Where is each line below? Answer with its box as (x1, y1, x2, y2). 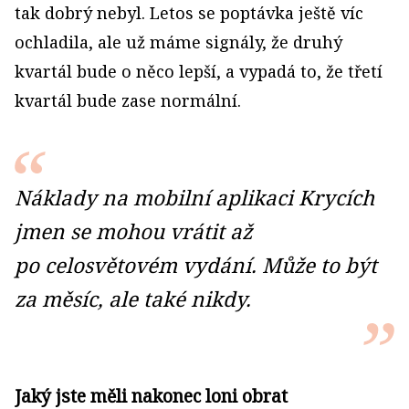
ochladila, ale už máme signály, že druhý (15, 31, 342, 54)
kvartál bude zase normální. (15, 89, 241, 112)
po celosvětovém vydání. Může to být (15, 251, 377, 280)
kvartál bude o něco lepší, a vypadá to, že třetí (15, 60, 383, 83)
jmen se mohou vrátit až (15, 217, 252, 246)
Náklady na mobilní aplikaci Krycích (15, 184, 374, 213)
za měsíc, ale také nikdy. (15, 285, 251, 314)
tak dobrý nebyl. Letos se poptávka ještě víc (15, 2, 363, 25)
